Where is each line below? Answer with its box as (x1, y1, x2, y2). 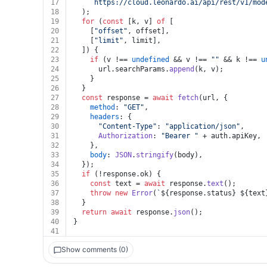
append (169, 65, 194, 73)
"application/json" (165, 122, 240, 131)
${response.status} (161, 189, 236, 197)
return (82, 208, 107, 216)
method (90, 103, 115, 111)
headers (90, 113, 119, 121)
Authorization (98, 132, 153, 140)
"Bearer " (161, 132, 198, 140)
